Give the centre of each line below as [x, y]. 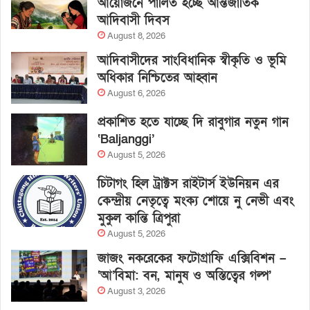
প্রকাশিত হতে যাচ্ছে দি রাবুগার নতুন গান [193, 122]
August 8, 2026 [136, 36]
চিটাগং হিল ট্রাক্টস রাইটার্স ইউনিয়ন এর [188, 184]
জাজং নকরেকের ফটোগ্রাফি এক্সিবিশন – [192, 259]
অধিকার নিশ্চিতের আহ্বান [157, 78]
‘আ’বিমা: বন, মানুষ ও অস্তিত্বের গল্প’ [184, 276]
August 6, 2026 [136, 94]
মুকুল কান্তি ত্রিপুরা [139, 219]
